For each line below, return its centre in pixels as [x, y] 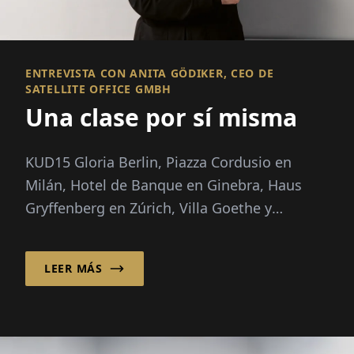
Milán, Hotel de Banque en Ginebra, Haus [164, 185]
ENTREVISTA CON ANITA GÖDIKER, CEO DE [150, 73]
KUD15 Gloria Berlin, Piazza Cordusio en [158, 162]
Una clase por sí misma [161, 118]
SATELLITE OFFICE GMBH [98, 89]
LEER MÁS [73, 269]
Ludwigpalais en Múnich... [112, 231]
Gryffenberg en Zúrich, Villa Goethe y [149, 208]
